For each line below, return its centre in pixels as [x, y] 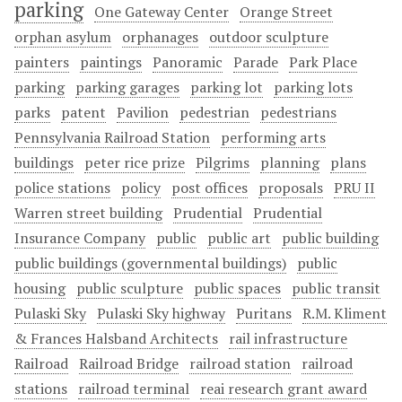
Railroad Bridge [129, 363]
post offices [210, 188]
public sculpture [130, 288]
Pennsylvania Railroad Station [112, 137]
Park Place [323, 62]
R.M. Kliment [345, 313]
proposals [291, 188]
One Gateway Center [162, 12]
